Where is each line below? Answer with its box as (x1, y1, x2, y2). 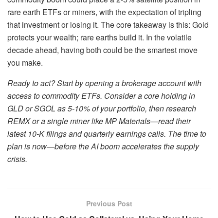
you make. (7, 56, 43, 68)
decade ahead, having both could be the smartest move (7, 44, 198, 55)
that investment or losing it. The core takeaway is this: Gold (7, 18, 209, 30)
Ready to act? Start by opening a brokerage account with (7, 77, 201, 89)
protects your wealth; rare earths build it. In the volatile (7, 31, 192, 43)
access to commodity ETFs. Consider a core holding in (7, 90, 195, 101)
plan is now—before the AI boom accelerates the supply (7, 140, 199, 152)
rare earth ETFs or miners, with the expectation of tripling (7, 6, 201, 18)
